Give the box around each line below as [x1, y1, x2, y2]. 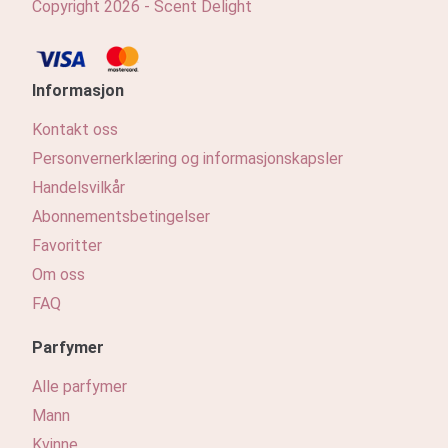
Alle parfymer [32, 377, 127, 397]
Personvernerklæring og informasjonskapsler [32, 149, 343, 169]
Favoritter [32, 236, 102, 256]
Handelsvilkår [32, 178, 125, 198]
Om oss [32, 265, 85, 285]
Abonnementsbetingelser [32, 207, 210, 227]
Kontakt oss [32, 120, 118, 140]
